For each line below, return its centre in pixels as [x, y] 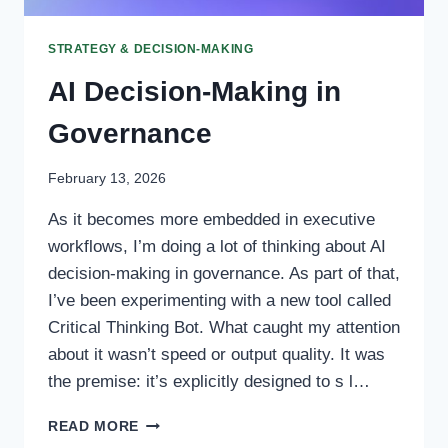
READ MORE [94, 427]
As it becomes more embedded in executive [211, 220]
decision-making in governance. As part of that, [224, 274]
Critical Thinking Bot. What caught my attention [224, 328]
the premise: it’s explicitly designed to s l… [209, 382]
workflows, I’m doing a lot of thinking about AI [217, 247]
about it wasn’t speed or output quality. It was [216, 355]
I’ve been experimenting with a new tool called [219, 301]
